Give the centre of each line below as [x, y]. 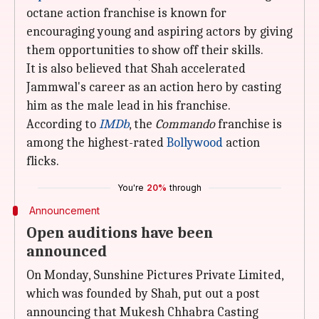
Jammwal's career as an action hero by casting [154, 87]
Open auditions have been [120, 233]
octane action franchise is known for [126, 13]
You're [131, 188]
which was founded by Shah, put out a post [143, 294]
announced [67, 251]
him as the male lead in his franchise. [129, 106]
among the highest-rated [96, 143]
